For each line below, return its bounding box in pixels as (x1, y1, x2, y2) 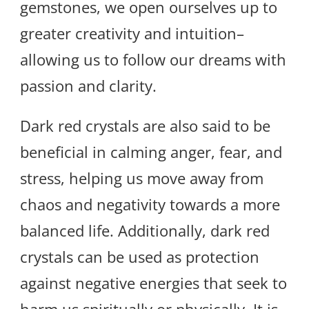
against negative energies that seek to (20, 272, 287, 294)
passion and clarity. (20, 75, 157, 97)
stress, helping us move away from (20, 168, 263, 189)
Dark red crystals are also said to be (20, 115, 270, 137)
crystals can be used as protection (20, 246, 259, 268)
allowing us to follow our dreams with (20, 49, 286, 70)
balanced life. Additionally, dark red (20, 220, 270, 241)
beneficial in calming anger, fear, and (20, 141, 282, 163)
